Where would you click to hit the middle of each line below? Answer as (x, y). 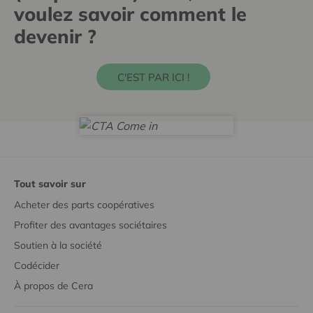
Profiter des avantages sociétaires (90, 225)
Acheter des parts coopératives (84, 205)
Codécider (37, 266)
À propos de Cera (53, 286)
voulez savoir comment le (130, 14)
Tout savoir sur (50, 184)
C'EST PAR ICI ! (153, 77)
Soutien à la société (58, 246)
